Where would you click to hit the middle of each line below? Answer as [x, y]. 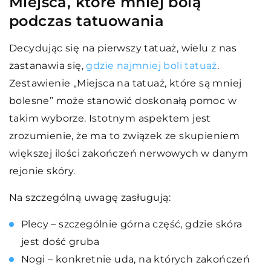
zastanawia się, [48, 65]
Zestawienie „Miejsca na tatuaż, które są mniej [126, 83]
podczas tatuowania [87, 21]
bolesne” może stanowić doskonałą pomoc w [123, 100]
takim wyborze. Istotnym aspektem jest [110, 118]
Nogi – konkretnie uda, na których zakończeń [136, 259]
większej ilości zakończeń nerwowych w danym [129, 153]
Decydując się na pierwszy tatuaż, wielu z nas [123, 48]
